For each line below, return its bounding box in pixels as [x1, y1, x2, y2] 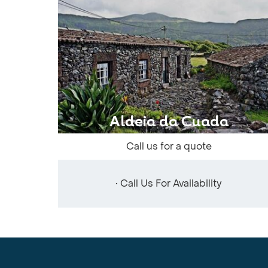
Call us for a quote [126, 140, 212, 153]
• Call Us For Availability [115, 177, 222, 190]
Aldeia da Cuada [109, 115, 229, 130]
